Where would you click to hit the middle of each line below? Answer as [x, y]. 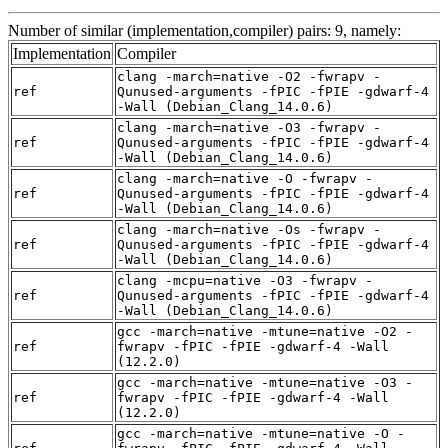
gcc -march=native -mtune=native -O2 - [265, 331]
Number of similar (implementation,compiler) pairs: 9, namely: [204, 30]
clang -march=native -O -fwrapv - [245, 178]
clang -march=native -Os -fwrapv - [249, 229]
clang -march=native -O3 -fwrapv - [249, 127]
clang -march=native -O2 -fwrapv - [249, 76]
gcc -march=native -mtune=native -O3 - [265, 382]
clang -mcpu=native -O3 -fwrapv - [245, 280]
